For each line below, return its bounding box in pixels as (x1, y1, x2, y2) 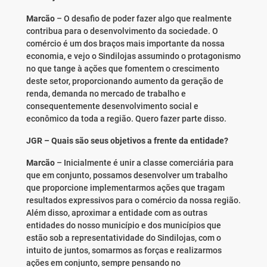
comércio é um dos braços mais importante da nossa (26, 39, 225, 49)
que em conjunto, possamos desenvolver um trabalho (26, 170, 228, 181)
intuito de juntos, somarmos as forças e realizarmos (26, 246, 222, 256)
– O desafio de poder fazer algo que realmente (54, 14, 232, 24)
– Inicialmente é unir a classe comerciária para (54, 158, 234, 168)
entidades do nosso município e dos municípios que (26, 221, 221, 231)
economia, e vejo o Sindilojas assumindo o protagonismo (26, 51, 241, 61)
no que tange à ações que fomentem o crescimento (26, 64, 219, 74)
